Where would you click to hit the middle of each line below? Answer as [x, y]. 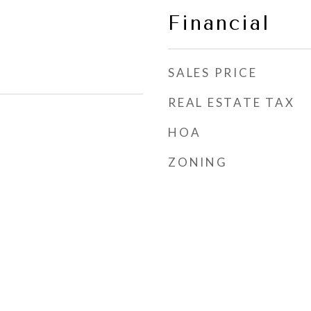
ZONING [198, 162]
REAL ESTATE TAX [232, 102]
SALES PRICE [213, 73]
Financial [219, 23]
